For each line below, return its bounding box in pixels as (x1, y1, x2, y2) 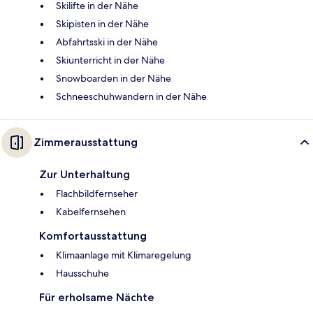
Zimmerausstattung (34, 136, 138, 150)
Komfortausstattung (39, 229, 147, 243)
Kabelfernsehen (56, 205, 126, 219)
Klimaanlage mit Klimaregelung (56, 249, 191, 262)
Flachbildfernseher (56, 187, 138, 201)
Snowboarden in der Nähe (56, 72, 171, 85)
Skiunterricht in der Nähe (56, 54, 165, 67)
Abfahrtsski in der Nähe (56, 36, 158, 49)
